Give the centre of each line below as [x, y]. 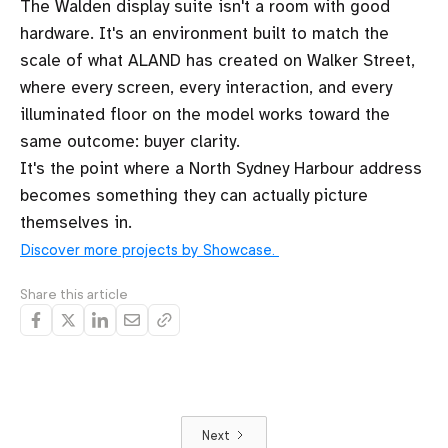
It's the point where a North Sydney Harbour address [221, 168]
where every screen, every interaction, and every [206, 87]
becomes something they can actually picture [194, 195]
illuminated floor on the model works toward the [205, 114]
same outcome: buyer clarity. [130, 141]
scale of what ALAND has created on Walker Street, [217, 60]
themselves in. [78, 222]
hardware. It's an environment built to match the [204, 33]
